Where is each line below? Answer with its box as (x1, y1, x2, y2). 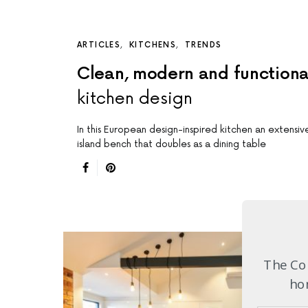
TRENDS (185, 41, 222, 50)
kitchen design (77, 89, 192, 109)
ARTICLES (77, 41, 120, 50)
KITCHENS (129, 41, 176, 50)
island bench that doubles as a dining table (77, 138, 266, 151)
